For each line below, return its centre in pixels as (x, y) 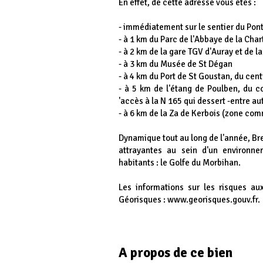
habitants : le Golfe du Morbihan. (180, 163)
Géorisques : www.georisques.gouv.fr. (189, 200)
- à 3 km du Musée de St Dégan (176, 64)
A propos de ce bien (176, 253)
